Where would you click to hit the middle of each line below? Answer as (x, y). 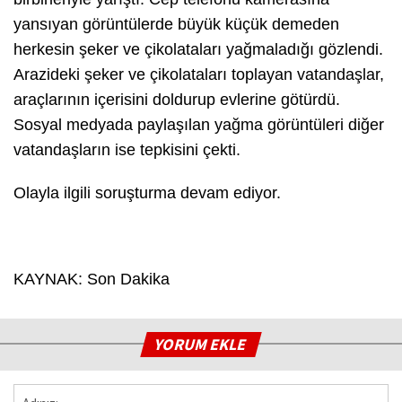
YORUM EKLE (201, 345)
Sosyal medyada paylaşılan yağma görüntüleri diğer (199, 125)
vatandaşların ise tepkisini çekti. (127, 150)
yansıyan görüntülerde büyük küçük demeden (176, 25)
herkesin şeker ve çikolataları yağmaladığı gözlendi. (198, 50)
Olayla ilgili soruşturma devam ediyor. (147, 193)
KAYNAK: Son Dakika (92, 280)
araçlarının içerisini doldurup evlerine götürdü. (177, 100)
